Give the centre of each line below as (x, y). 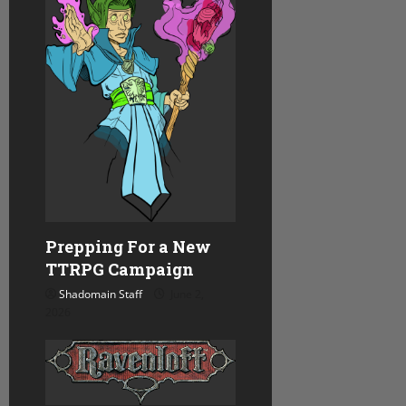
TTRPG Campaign (120, 270)
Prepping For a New (128, 247)
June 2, (186, 295)
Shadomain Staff (101, 295)
